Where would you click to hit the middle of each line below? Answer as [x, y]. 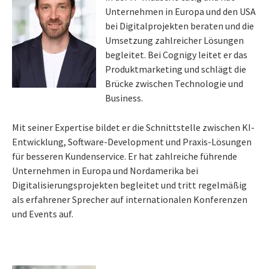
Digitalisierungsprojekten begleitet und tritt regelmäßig [129, 185]
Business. [124, 98]
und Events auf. [43, 213]
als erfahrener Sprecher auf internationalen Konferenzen [130, 199]
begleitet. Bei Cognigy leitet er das [176, 54]
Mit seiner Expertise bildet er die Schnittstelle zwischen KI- [133, 127]
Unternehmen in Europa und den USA [180, 11]
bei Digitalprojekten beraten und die [180, 26]
